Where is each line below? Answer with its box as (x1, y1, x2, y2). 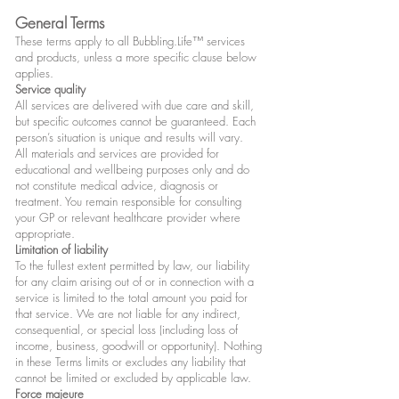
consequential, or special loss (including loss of (15, 322, 238, 338)
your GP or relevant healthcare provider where (15, 209, 240, 226)
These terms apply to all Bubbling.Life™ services (15, 33, 245, 50)
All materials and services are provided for (15, 145, 219, 162)
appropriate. (15, 225, 75, 242)
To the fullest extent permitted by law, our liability (15, 257, 249, 274)
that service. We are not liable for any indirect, (15, 305, 240, 322)
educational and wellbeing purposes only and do (15, 161, 249, 178)
